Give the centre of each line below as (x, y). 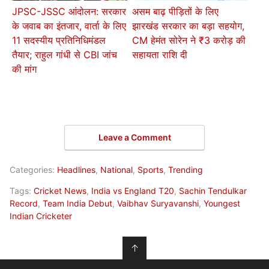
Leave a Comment (134, 138)
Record (24, 204)
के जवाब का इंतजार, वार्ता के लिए (69, 26)
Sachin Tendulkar (213, 191)
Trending (186, 170)
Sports (150, 170)
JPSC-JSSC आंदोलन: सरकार (69, 12)
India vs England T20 (133, 191)
